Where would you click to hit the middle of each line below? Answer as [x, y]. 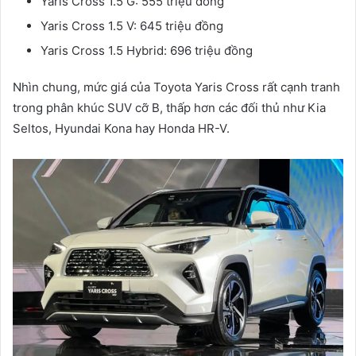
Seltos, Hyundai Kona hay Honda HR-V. [121, 129]
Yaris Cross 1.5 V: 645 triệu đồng [132, 26]
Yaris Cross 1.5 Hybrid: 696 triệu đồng [147, 51]
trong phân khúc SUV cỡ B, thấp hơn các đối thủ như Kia [169, 108]
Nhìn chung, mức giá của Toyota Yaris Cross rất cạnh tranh [176, 87]
